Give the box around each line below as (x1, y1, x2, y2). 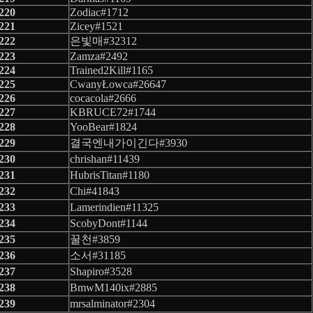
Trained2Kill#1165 (70, 64, 153, 76)
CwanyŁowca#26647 (70, 78, 166, 90)
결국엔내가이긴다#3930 (70, 136, 187, 149)
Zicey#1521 (70, 20, 123, 32)
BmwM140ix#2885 (70, 281, 157, 293)
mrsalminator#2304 (70, 297, 155, 310)
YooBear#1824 (70, 120, 137, 133)
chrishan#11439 (70, 152, 140, 165)
